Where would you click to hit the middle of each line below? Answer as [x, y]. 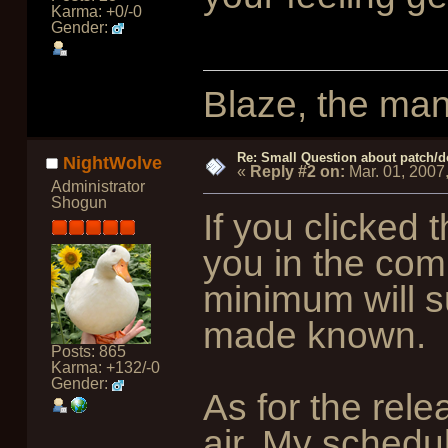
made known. [314, 335]
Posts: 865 [88, 351]
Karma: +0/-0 [96, 11]
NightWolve [113, 162]
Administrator [97, 186]
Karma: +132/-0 [105, 367]
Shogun [78, 202]
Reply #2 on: [297, 172]
